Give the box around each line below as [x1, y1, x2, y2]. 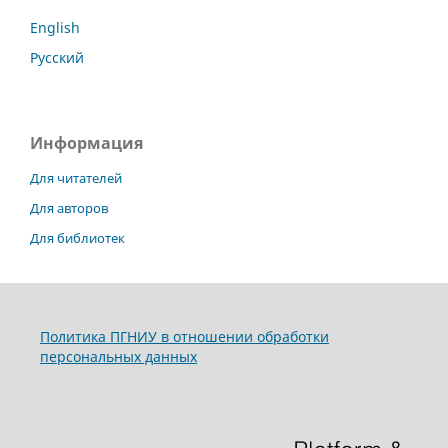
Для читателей [30, 169, 122, 188]
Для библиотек [30, 229, 125, 248]
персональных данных [39, 347, 197, 367]
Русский [30, 48, 84, 68]
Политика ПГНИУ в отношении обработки [39, 327, 329, 347]
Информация [30, 132, 143, 155]
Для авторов [30, 199, 108, 218]
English [30, 18, 80, 38]
